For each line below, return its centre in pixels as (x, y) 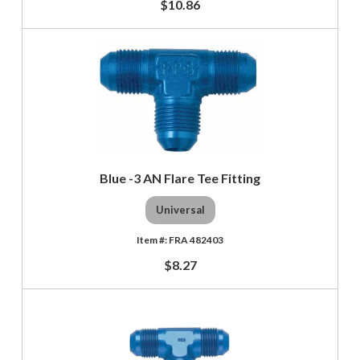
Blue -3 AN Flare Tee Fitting (180, 178)
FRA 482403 (196, 239)
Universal (180, 210)
